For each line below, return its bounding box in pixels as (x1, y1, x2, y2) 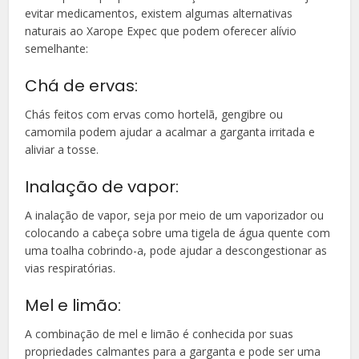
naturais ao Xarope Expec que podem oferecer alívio (25, 22, 297, 38)
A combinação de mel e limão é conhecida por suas (25, 325, 294, 341)
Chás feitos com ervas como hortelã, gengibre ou (25, 106, 284, 122)
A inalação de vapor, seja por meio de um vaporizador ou (25, 207, 325, 223)
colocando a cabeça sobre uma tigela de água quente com (25, 224, 331, 240)
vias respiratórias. (25, 260, 116, 276)
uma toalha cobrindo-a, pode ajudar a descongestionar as (25, 242, 328, 258)
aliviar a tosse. (25, 141, 99, 157)
